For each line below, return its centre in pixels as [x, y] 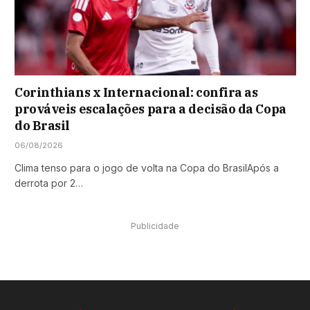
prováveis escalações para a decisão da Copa [151, 109]
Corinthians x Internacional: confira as [136, 92]
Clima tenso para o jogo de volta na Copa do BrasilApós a [147, 167]
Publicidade [155, 226]
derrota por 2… [49, 183]
